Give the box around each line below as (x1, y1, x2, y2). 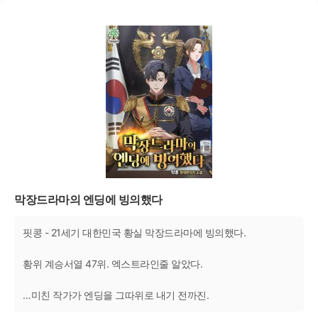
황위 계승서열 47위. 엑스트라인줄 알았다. (23, 257, 202, 270)
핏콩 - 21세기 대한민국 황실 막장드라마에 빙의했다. (23, 226, 246, 238)
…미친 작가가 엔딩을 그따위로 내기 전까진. (23, 288, 209, 301)
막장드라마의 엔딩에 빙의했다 (14, 192, 163, 207)
